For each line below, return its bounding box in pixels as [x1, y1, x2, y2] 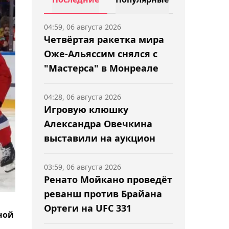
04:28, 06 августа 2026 [44, 92, 121, 102]
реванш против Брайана [44, 188, 162, 200]
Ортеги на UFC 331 [44, 202, 131, 214]
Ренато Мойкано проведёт [44, 173, 172, 186]
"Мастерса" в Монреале [44, 62, 158, 74]
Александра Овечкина [44, 118, 152, 130]
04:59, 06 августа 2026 [44, 22, 121, 32]
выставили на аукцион [44, 132, 155, 144]
